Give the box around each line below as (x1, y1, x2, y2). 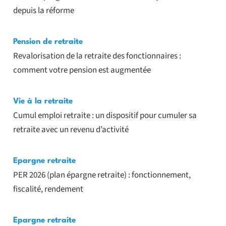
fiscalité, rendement (13, 183, 83, 196)
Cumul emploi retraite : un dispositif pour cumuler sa (13, 109, 197, 122)
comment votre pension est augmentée (13, 64, 151, 77)
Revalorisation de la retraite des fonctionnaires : (13, 50, 181, 63)
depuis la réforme (13, 5, 74, 17)
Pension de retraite (13, 38, 83, 46)
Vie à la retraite (13, 97, 73, 106)
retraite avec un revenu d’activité (13, 124, 129, 136)
